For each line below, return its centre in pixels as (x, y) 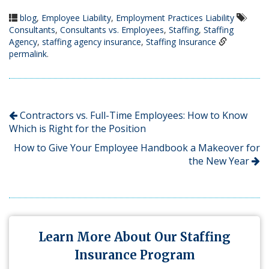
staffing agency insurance (92, 41)
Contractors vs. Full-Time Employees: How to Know (132, 115)
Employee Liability (76, 17)
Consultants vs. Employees (112, 29)
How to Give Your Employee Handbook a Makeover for (137, 147)
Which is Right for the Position (77, 128)
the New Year (220, 161)
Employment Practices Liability (175, 17)
